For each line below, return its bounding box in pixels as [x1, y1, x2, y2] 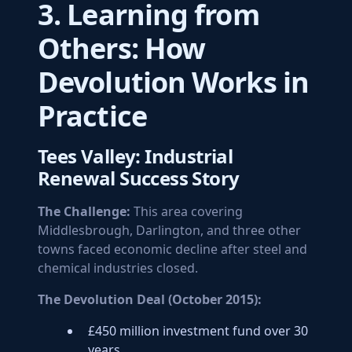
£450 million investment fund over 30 [88, 322, 308, 339]
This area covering [130, 203, 243, 220]
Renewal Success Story [38, 165, 240, 191]
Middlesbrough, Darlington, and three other [38, 222, 301, 239]
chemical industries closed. [38, 259, 198, 277]
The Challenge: [38, 203, 130, 220]
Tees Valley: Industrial [38, 143, 233, 169]
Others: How [38, 29, 206, 68]
